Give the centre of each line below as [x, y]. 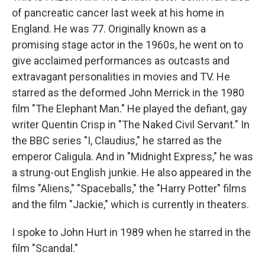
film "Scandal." [45, 248]
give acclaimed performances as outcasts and [121, 61]
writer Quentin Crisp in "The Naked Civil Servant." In [131, 125]
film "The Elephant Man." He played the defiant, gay [130, 109]
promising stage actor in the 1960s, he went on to [127, 45]
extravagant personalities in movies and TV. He [121, 77]
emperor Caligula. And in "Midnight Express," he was [132, 156]
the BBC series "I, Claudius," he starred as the [117, 140]
